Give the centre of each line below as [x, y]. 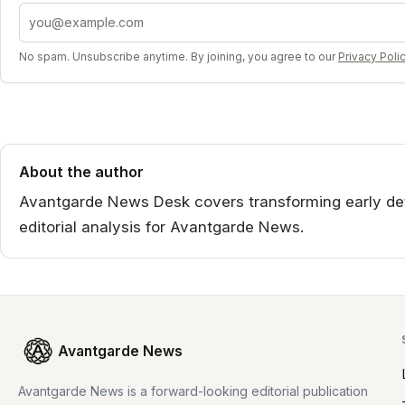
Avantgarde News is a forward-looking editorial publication [193, 391]
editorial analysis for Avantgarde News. [161, 226]
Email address [65, 12]
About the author [81, 171]
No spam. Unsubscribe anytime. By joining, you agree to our [177, 56]
